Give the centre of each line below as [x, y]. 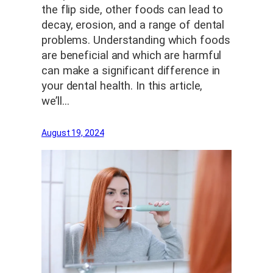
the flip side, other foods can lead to [133, 9]
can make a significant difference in [131, 70]
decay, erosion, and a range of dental [133, 25]
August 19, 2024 [73, 133]
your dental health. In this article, [122, 86]
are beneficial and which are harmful [132, 55]
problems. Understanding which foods [136, 40]
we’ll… [55, 101]
